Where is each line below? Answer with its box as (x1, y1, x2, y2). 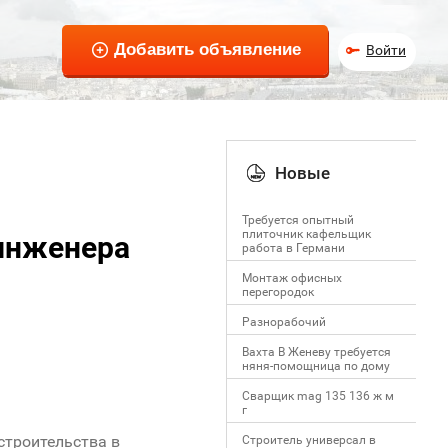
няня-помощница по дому (242, 359, 390, 373)
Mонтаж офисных (242, 271, 342, 285)
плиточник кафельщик (242, 227, 371, 241)
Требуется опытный (242, 213, 354, 227)
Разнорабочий (242, 315, 326, 329)
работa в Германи (242, 241, 345, 255)
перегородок (242, 285, 314, 299)
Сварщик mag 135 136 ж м (242, 389, 394, 403)
